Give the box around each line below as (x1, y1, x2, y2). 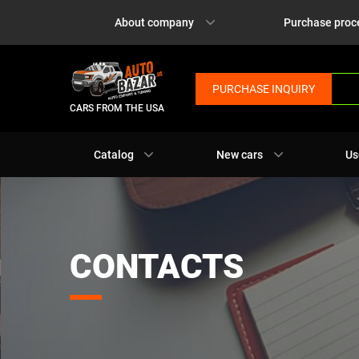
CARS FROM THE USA (70, 103, 164, 114)
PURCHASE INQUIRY (212, 82, 316, 95)
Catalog (94, 148, 134, 161)
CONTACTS (70, 247, 244, 286)
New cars (216, 148, 264, 161)
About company (115, 16, 194, 29)
